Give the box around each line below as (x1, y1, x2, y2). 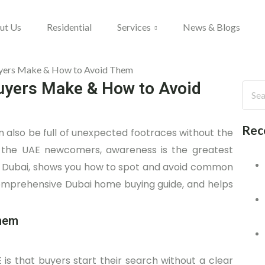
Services (117, 21, 151, 33)
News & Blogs (182, 21, 240, 33)
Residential (47, 21, 92, 33)
